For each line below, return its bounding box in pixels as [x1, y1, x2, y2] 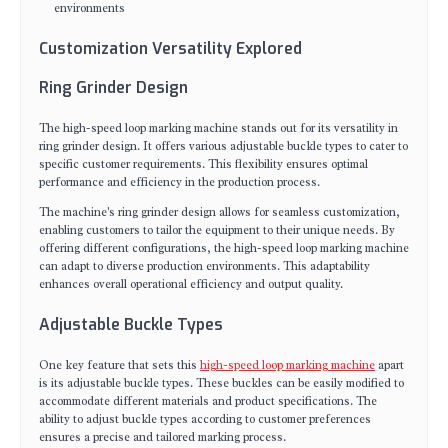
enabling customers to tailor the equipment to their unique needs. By [39, 222, 395, 238]
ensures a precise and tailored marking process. [39, 429, 286, 445]
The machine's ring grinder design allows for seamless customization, [39, 204, 400, 220]
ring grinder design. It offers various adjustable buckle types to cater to [39, 138, 408, 154]
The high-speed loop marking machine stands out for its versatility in [39, 120, 398, 136]
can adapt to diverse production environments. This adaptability [39, 258, 370, 274]
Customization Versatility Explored [39, 38, 302, 59]
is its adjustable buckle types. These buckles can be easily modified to [39, 375, 404, 391]
